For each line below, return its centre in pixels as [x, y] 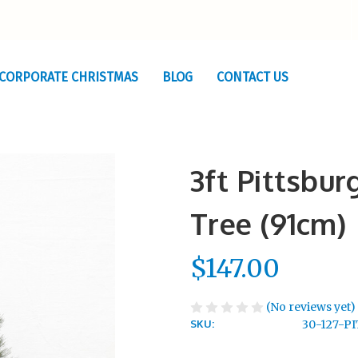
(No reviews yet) [311, 306]
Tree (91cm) [268, 223]
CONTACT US [252, 77]
